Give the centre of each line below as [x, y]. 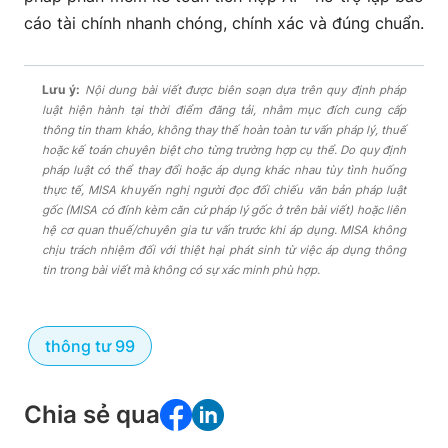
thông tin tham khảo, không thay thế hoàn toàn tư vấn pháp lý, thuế [224, 130]
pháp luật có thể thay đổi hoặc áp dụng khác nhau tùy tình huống [224, 170]
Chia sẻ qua [92, 414]
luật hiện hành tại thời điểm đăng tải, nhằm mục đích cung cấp [224, 110]
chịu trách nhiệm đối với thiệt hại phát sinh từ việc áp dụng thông [224, 250]
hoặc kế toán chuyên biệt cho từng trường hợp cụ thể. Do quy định [224, 150]
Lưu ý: [61, 90]
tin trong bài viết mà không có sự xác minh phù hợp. [181, 270]
